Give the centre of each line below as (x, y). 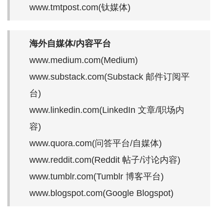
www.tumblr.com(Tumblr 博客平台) (97, 176)
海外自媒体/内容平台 (70, 43)
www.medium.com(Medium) (84, 60)
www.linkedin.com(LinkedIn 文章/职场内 (107, 110)
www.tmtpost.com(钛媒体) (80, 7)
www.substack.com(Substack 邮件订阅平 (109, 77)
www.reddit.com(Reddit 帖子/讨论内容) (105, 160)
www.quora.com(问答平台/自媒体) (96, 143)
